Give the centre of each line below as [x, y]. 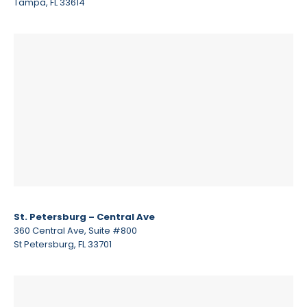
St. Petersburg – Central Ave [84, 217]
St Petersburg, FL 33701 [63, 244]
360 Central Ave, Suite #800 [75, 230]
